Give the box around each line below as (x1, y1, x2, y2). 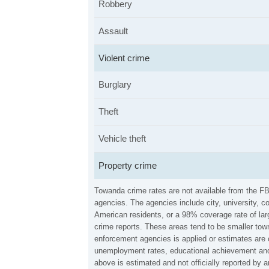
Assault (98, 26, 128, 36)
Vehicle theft (98, 133, 146, 144)
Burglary (98, 79, 131, 89)
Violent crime (98, 53, 150, 63)
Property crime (98, 160, 157, 171)
